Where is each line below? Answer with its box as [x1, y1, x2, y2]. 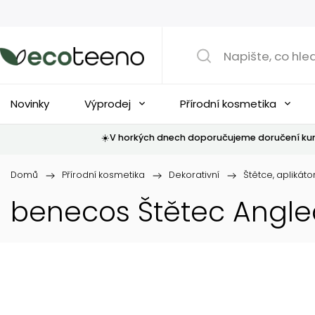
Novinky [11, 96, 49, 111]
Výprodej [84, 96, 131, 111]
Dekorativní [169, 169, 219, 181]
